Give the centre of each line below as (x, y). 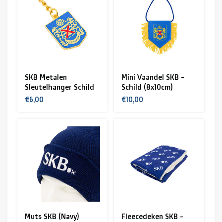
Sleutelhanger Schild (59, 87)
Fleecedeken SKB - (152, 216)
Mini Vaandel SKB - (153, 77)
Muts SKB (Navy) (52, 216)
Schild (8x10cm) (147, 87)
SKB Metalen (46, 77)
